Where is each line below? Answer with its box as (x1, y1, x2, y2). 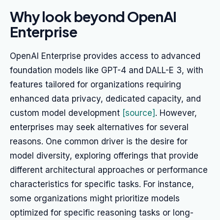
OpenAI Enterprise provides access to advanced (10, 51, 200, 61)
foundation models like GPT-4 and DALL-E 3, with (10, 65, 203, 75)
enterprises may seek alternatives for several (10, 122, 189, 132)
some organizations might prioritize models (10, 193, 180, 203)
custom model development (10, 108, 122, 118)
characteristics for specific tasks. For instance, (10, 179, 194, 189)
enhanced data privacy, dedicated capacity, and (10, 94, 201, 104)
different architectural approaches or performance (10, 165, 208, 175)
